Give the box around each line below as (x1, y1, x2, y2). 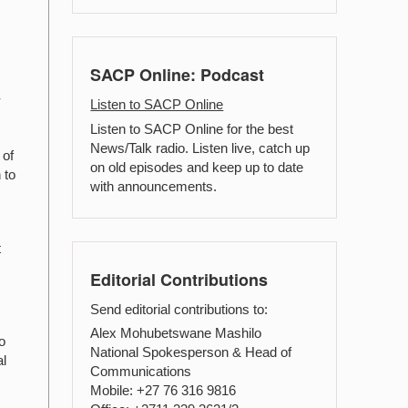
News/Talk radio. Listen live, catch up (90, 139, 311, 156)
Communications (90, 363, 192, 379)
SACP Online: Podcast (90, 63, 265, 87)
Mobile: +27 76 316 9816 (90, 382, 237, 398)
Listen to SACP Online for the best (90, 120, 294, 137)
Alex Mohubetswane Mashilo (90, 325, 262, 341)
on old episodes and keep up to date (90, 158, 304, 175)
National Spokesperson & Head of (90, 344, 292, 360)
